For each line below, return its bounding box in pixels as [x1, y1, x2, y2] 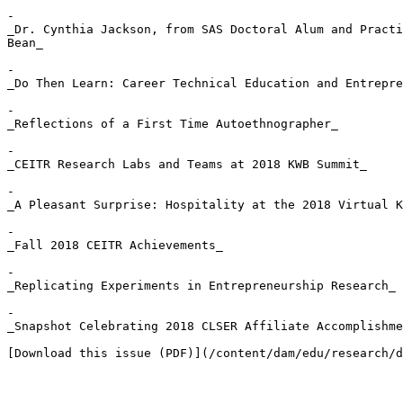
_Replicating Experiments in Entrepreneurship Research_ [7, 279, 396, 292]
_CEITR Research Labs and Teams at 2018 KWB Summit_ [7, 157, 367, 171]
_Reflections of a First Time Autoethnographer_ [7, 117, 338, 130]
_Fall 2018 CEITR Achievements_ [7, 238, 223, 252]
